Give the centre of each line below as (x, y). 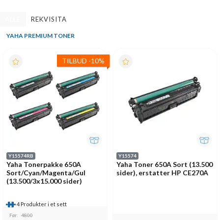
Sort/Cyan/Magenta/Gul (46, 172)
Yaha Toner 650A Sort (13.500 (165, 164)
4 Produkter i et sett (41, 204)
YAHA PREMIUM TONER (40, 36)
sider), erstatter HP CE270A (162, 172)
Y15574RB (21, 156)
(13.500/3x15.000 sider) (44, 181)
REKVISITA (49, 19)
